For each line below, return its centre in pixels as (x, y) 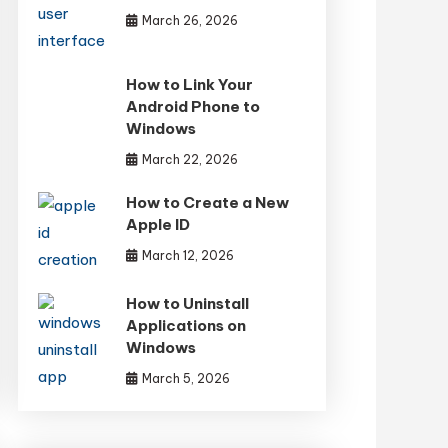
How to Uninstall (188, 304)
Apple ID (158, 225)
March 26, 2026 (190, 21)
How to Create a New (208, 203)
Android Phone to (193, 107)
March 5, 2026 (186, 379)
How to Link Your (190, 85)
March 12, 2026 (188, 256)
